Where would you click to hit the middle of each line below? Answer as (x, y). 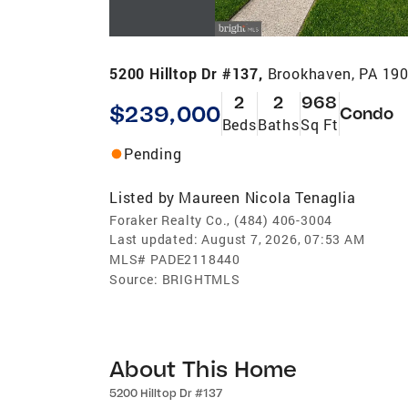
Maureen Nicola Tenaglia (267, 197)
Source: (134, 279)
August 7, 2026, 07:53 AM (283, 239)
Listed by (143, 197)
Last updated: (154, 239)
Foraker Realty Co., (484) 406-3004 (221, 219)
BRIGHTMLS (201, 279)
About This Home (204, 368)
